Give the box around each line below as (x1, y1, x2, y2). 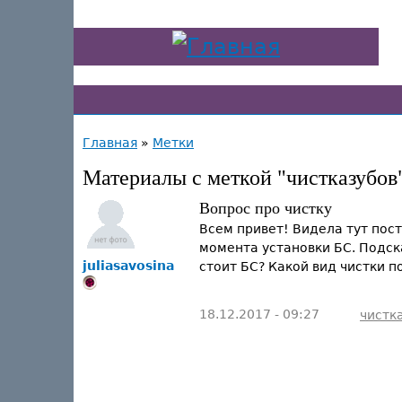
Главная (83, 135, 137, 150)
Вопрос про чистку (199, 199, 332, 217)
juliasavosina (83, 258, 174, 273)
